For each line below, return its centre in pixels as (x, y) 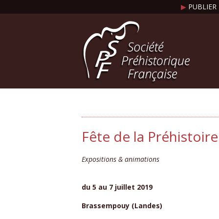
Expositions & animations (120, 159)
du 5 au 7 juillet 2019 (117, 187)
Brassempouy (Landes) (122, 206)
